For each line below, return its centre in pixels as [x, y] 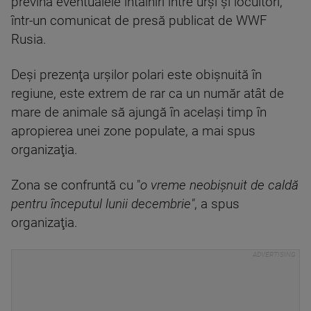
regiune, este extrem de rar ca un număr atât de [148, 94]
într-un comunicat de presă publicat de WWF [139, 21]
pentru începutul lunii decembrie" [103, 204]
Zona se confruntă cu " [76, 185]
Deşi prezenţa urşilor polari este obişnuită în [136, 75]
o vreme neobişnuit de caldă [219, 185]
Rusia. [29, 40]
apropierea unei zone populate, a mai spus [133, 131]
